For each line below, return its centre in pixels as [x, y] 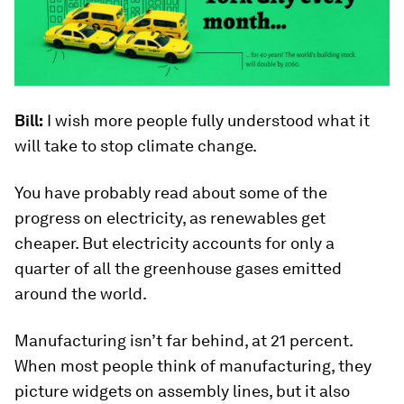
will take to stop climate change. [136, 146]
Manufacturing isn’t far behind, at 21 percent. [184, 341]
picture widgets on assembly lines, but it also [182, 391]
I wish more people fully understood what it [207, 121]
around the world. [81, 294]
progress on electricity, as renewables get [170, 218]
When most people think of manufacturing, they [193, 366]
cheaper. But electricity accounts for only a [174, 243]
